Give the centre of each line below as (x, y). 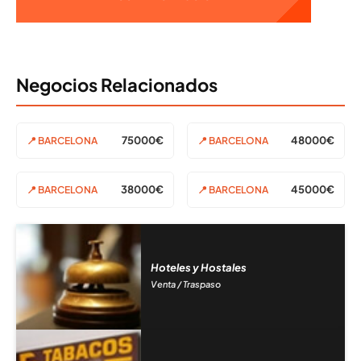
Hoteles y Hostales (199, 268)
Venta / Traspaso (186, 284)
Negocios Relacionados (116, 84)
